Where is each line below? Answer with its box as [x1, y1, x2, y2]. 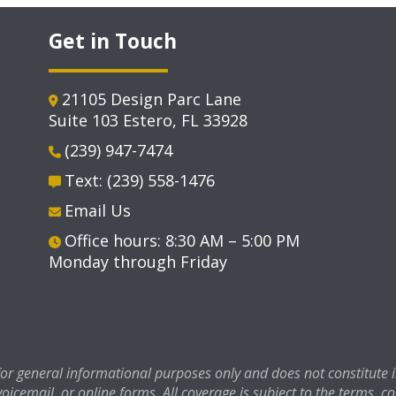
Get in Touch [48, 27, 177, 56]
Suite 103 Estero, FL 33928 [48, 110, 247, 132]
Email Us [64, 200, 131, 222]
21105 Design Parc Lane [61, 88, 241, 110]
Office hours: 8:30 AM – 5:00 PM [64, 230, 300, 252]
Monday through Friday [48, 251, 227, 273]
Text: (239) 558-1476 [64, 170, 215, 192]
